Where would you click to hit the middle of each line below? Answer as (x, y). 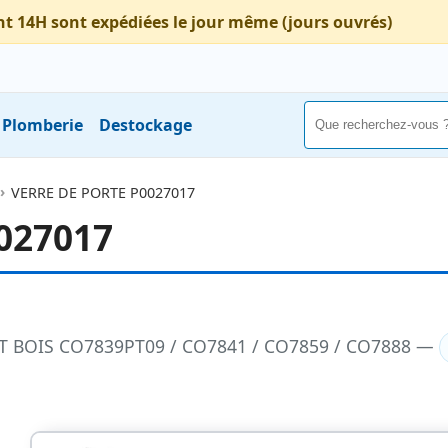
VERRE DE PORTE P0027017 (102, 192)
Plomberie (42, 124)
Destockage (145, 124)
